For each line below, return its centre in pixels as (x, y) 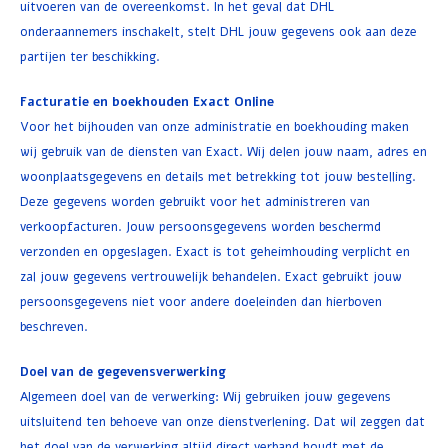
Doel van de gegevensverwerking (123, 371)
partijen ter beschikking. (90, 56)
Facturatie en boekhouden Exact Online (147, 101)
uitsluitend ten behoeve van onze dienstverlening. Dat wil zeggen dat (222, 421)
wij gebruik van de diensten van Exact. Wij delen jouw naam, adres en (223, 151)
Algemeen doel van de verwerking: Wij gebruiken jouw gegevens (205, 396)
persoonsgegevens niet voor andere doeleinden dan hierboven (201, 301)
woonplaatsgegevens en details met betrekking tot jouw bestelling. (218, 176)
